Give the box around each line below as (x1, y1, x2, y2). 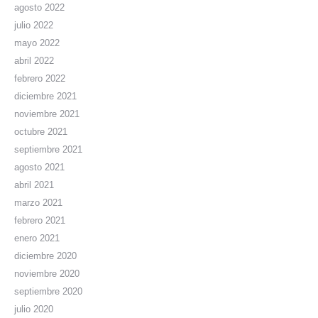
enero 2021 (14, 232, 60, 243)
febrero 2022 (14, 72, 65, 84)
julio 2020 (14, 303, 53, 314)
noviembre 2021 (14, 108, 79, 119)
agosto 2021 (14, 161, 65, 172)
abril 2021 (14, 179, 54, 190)
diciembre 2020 (14, 250, 77, 261)
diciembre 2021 (14, 90, 77, 102)
